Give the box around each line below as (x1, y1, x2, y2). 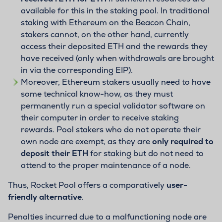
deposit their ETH (20, 148, 88, 159)
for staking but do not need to (88, 148, 204, 159)
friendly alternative (8, 191, 82, 202)
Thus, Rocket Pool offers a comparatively (8, 179, 166, 190)
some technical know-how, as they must (20, 88, 173, 99)
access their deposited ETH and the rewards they (20, 41, 208, 52)
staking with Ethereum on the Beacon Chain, (20, 17, 190, 28)
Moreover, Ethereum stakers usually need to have (20, 76, 211, 87)
